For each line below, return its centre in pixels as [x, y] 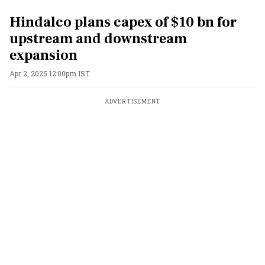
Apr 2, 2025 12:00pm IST [50, 73]
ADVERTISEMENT [132, 101]
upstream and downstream [98, 39]
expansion [43, 55]
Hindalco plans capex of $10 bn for [123, 22]
